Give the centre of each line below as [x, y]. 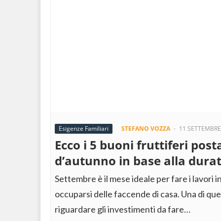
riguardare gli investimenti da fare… [123, 209]
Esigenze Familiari [84, 129]
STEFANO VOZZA [146, 129]
